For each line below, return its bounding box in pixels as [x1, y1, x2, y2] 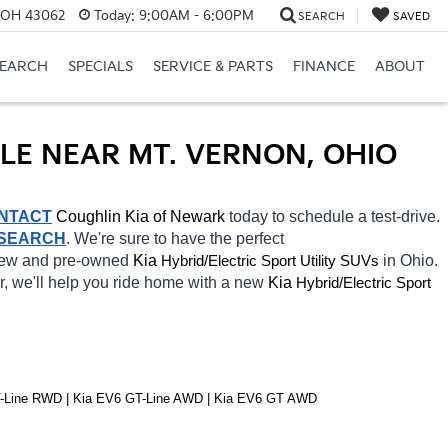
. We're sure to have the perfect [66, 229, 284, 247]
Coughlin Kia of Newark [56, 207, 229, 225]
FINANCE [292, 58, 355, 76]
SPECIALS [67, 58, 133, 76]
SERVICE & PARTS [152, 58, 273, 76]
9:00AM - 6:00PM [134, 7, 254, 24]
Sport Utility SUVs [261, 252, 379, 269]
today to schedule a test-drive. [229, 207, 440, 225]
